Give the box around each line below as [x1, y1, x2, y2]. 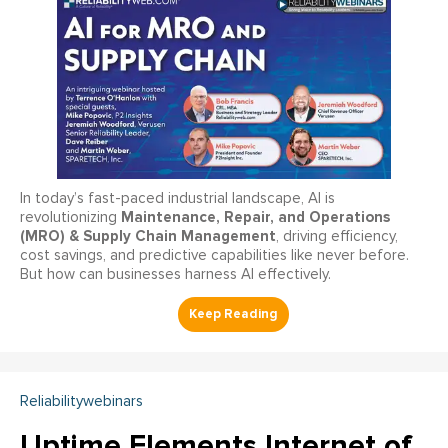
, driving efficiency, [276, 229, 398, 245]
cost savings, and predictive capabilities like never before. [20, 248, 409, 264]
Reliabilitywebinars [20, 394, 143, 410]
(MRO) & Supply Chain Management [20, 227, 276, 246]
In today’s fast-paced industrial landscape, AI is [20, 191, 335, 207]
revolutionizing [20, 210, 121, 226]
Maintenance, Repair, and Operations [121, 208, 390, 227]
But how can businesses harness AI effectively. [20, 267, 331, 283]
